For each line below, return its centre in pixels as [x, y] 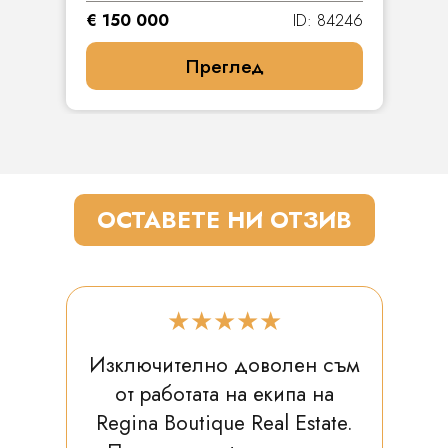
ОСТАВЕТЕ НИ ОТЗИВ [224, 220]
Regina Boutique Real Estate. [224, 423]
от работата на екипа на [224, 394]
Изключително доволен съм [224, 365]
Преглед [224, 65]
